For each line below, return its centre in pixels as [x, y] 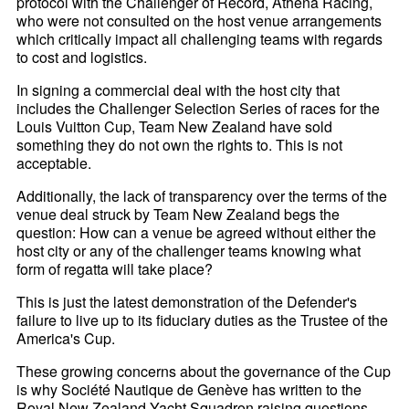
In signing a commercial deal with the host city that [178, 90]
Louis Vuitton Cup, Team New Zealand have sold [175, 127]
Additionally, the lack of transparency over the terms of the [202, 196]
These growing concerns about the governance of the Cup [204, 372]
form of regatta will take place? [115, 269]
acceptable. [54, 163]
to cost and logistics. [82, 58]
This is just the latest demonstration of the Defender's [187, 302]
